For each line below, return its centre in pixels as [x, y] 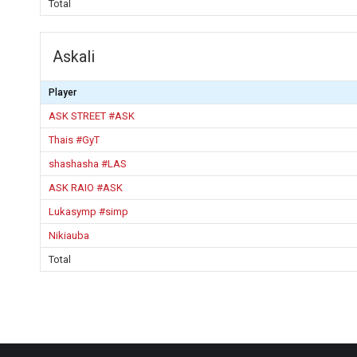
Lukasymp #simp [88, 212]
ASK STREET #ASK [92, 116]
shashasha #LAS [88, 164]
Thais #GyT [74, 140]
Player [63, 92]
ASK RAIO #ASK [86, 188]
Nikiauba [69, 235]
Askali [74, 57]
